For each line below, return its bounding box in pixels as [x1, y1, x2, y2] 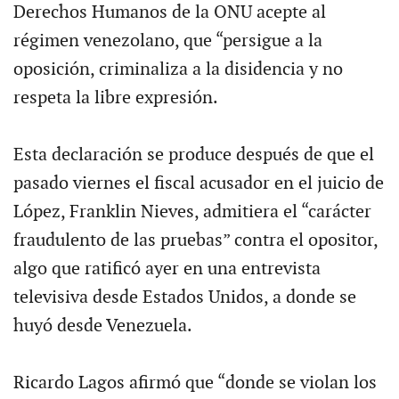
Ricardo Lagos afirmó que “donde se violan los [12, 371, 377, 394]
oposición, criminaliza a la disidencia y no [12, 58, 343, 80]
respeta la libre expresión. [12, 86, 218, 109]
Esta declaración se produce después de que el [12, 143, 374, 166]
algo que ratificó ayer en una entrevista [12, 257, 321, 280]
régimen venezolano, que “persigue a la [12, 29, 322, 52]
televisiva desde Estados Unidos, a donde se [12, 286, 356, 308]
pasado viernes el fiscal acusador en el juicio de [12, 172, 384, 194]
